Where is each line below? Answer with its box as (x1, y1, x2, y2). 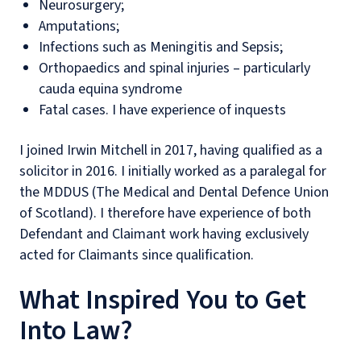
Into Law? (19, 311, 133, 351)
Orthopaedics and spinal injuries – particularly (39, 58, 310, 78)
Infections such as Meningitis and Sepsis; (39, 37, 283, 57)
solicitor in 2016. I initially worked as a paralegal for (19, 161, 326, 181)
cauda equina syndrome (39, 79, 182, 99)
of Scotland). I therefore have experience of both (19, 203, 311, 223)
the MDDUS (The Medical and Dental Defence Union (19, 182, 329, 202)
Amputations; (39, 16, 119, 36)
